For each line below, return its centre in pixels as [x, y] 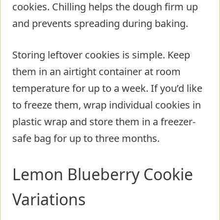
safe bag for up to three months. [86, 138]
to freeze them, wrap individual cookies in [107, 105]
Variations [49, 199]
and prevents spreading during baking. [100, 23]
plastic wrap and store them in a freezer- [104, 121]
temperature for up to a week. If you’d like [107, 88]
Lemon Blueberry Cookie [103, 174]
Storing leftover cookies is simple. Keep [101, 55]
